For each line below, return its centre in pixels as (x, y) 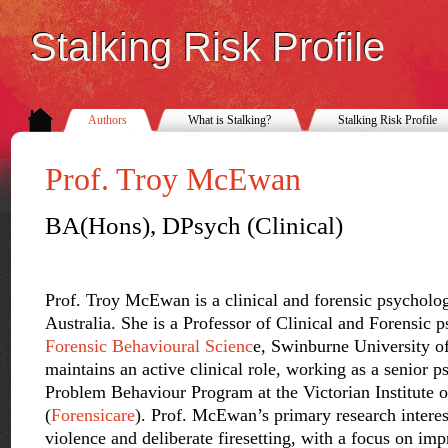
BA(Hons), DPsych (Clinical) (194, 225)
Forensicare (93, 415)
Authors (107, 120)
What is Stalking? (229, 120)
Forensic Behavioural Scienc (149, 346)
